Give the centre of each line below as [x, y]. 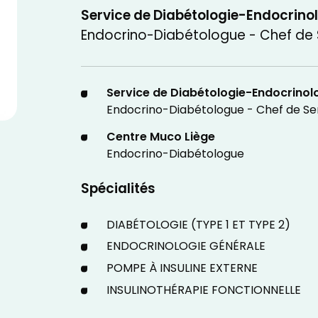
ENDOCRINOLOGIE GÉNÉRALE [186, 247]
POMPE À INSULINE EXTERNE [182, 269]
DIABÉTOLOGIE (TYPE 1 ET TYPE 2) [198, 225]
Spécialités [118, 190]
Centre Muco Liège [160, 137]
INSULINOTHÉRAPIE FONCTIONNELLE [203, 291]
